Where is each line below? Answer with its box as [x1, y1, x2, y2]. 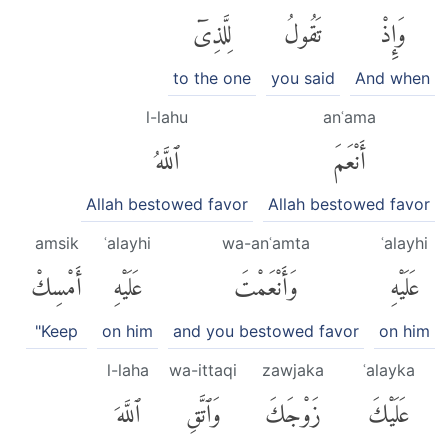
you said [271, 67, 335, 88]
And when [355, 67, 430, 88]
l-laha [106, 359, 149, 380]
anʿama [322, 106, 376, 127]
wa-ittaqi [169, 359, 237, 380]
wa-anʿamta [222, 233, 310, 254]
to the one [173, 67, 251, 88]
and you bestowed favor [173, 320, 359, 341]
